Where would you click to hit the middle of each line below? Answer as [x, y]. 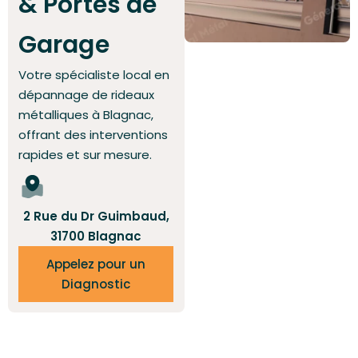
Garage [64, 45]
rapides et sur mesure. [85, 155]
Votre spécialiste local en [94, 75]
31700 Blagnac [96, 236]
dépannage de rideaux [86, 95]
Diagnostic [96, 284]
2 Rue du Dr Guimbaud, [96, 216]
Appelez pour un [96, 264]
